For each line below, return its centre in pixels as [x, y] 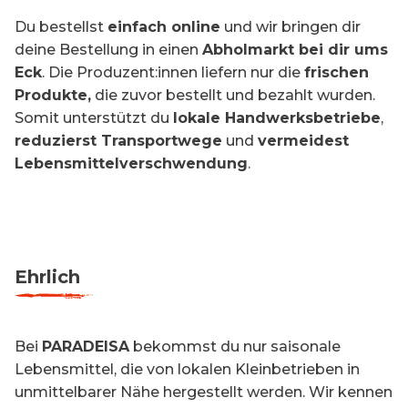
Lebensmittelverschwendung [131, 163]
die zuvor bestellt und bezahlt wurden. [233, 95]
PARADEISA [86, 347]
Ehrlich [47, 277]
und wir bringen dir [291, 27]
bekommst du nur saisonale [235, 347]
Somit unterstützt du [94, 118]
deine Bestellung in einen [108, 50]
